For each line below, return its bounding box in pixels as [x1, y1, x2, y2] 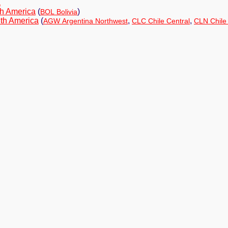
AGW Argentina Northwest [43, 17, 128, 25]
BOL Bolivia [40, 8, 77, 16]
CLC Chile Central [132, 17, 190, 25]
